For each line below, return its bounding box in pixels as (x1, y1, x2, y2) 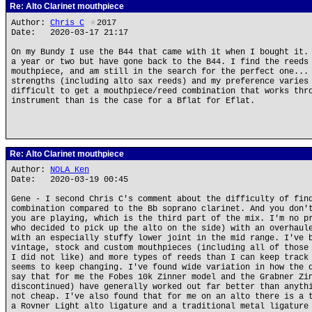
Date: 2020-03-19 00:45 (11, 175, 128, 185)
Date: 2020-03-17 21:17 (11, 28, 128, 38)
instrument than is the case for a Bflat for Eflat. (11, 96, 255, 106)
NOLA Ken (50, 165, 89, 175)
